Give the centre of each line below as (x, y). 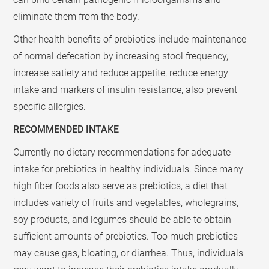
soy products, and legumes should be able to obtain (122, 219)
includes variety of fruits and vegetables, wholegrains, (126, 202)
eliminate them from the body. (77, 16)
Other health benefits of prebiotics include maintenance (130, 39)
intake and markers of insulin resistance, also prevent (125, 89)
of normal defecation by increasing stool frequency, (121, 56)
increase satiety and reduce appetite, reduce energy (121, 73)
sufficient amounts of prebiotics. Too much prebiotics (126, 236)
